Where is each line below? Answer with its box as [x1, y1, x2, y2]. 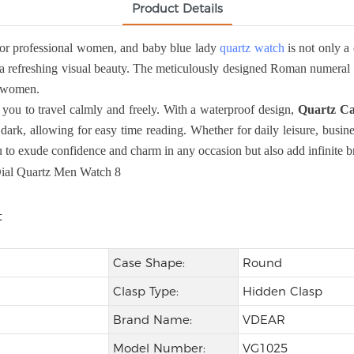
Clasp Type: [112, 284, 179, 299]
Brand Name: [112, 312, 192, 328]
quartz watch [220, 41, 284, 55]
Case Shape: [112, 255, 185, 271]
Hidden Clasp [242, 284, 322, 299]
